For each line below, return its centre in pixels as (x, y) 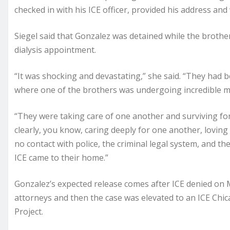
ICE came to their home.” (61, 158)
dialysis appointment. (55, 50)
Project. (29, 212)
